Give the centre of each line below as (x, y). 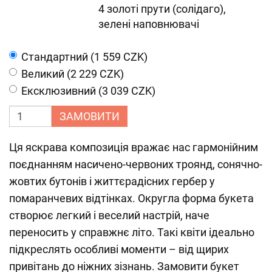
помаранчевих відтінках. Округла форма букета (131, 198)
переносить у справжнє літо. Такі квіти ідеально (132, 232)
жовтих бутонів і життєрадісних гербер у (112, 181)
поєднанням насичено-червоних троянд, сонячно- (136, 164)
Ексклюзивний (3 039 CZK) (88, 91)
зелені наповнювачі (149, 24)
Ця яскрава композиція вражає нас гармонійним (134, 147)
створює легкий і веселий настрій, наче (109, 215)
